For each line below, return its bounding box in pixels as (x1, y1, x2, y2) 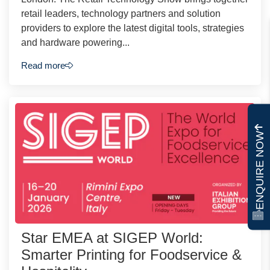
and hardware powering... (21, 37, 130, 48)
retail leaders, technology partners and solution (21, 8, 221, 19)
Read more (21, 60, 65, 71)
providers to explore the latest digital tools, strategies (21, 22, 244, 33)
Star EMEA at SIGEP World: (21, 230, 203, 246)
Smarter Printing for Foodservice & (21, 246, 242, 263)
